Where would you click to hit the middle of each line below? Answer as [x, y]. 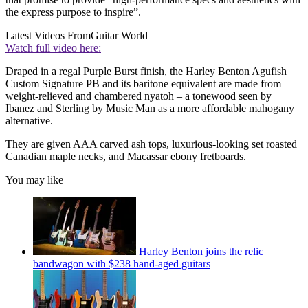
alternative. [29, 120]
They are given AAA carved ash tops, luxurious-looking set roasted [151, 144]
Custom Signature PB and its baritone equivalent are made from [143, 83]
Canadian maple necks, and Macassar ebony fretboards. [126, 156]
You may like [34, 179]
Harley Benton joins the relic [201, 251]
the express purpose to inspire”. [73, 12]
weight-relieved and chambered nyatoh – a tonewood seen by [139, 96]
